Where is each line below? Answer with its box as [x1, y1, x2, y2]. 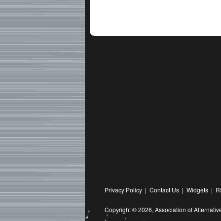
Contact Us [149, 185, 179, 194]
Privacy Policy [105, 185, 142, 194]
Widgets [186, 185, 208, 194]
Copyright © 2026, [105, 205, 155, 214]
